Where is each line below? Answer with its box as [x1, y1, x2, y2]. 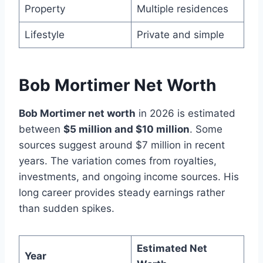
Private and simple [136, 28, 224, 41]
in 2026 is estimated [136, 107, 235, 119]
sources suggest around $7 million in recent [19, 139, 225, 151]
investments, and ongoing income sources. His [19, 170, 239, 183]
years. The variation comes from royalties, [19, 154, 217, 167]
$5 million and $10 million [63, 123, 190, 135]
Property [24, 2, 65, 15]
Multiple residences [136, 2, 228, 15]
